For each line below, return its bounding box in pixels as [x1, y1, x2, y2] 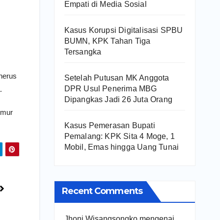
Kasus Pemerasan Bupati [64, 121, 155, 130]
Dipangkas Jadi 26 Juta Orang [64, 95, 173, 104]
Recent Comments [61, 185, 142, 196]
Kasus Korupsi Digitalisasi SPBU [64, 26, 183, 34]
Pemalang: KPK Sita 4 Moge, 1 [64, 132, 175, 140]
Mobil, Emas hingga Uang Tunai [64, 142, 179, 151]
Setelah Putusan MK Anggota [64, 73, 169, 82]
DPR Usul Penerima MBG [64, 84, 157, 93]
